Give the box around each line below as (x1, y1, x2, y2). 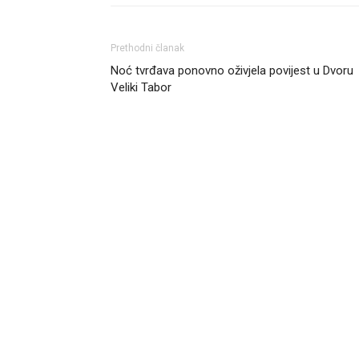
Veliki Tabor (111, 80, 171, 95)
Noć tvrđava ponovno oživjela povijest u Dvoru (111, 63, 353, 78)
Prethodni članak (111, 42, 184, 54)
